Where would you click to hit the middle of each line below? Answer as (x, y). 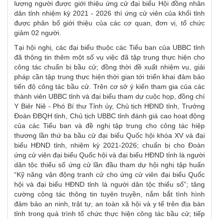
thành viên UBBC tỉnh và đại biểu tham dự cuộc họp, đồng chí (109, 96)
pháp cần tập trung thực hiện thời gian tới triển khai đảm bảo (109, 77)
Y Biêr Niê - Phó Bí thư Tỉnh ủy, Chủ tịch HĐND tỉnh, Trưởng (109, 106)
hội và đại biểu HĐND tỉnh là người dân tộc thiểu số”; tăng (109, 184)
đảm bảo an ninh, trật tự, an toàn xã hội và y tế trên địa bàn (109, 204)
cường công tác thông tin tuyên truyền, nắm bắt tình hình (109, 194)
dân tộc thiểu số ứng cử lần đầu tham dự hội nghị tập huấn (109, 164)
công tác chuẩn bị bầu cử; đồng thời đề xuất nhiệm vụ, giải (109, 67)
